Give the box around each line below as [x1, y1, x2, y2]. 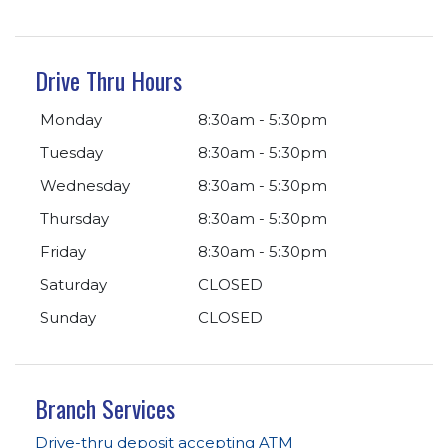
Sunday [40, 307, 96, 327]
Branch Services [35, 389, 175, 426]
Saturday [40, 274, 107, 294]
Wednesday [40, 175, 130, 195]
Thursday [40, 208, 109, 228]
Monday [40, 109, 102, 129]
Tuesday [40, 142, 103, 162]
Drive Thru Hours [35, 61, 182, 98]
